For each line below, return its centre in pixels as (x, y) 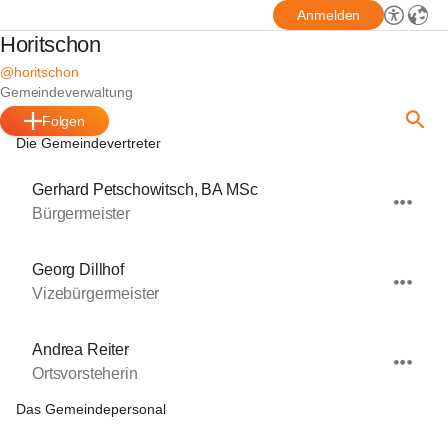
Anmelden (329, 15)
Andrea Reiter (80, 349)
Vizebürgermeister (96, 293)
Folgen (63, 121)
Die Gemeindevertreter (88, 143)
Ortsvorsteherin (85, 373)
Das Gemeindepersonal (91, 409)
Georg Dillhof (78, 269)
